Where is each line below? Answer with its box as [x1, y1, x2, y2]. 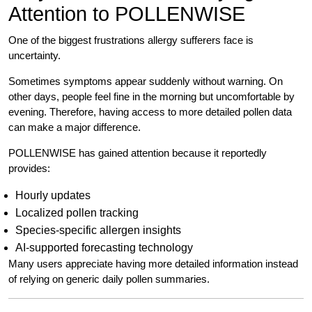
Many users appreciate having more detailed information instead [8, 258, 298, 270]
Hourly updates [15, 189, 91, 202]
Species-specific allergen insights [15, 224, 181, 237]
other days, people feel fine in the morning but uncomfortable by [8, 91, 295, 103]
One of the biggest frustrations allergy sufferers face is [8, 34, 253, 47]
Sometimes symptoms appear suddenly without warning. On [8, 75, 283, 88]
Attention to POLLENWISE [8, 3, 245, 26]
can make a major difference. [8, 121, 141, 134]
